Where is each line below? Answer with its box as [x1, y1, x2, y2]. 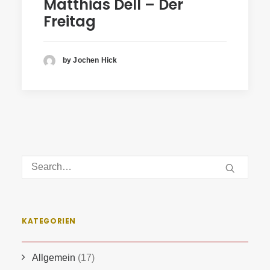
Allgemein [32, 253, 75, 263]
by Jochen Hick [63, 56, 118, 65]
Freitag [43, 11, 96, 31]
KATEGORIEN [22, 216, 76, 226]
